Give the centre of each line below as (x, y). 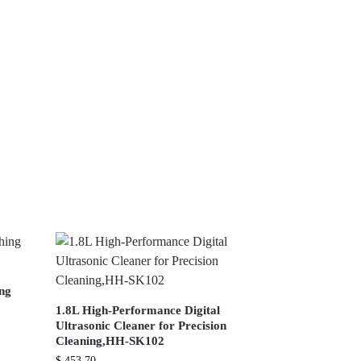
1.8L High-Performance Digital (138, 311)
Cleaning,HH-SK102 (110, 341)
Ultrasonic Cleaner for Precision (141, 326)
